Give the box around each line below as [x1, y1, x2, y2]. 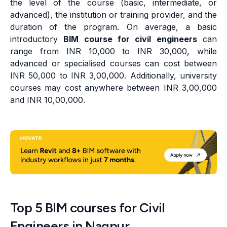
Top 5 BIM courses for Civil [10, 200, 165, 216]
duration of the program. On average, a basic [10, 22, 217, 32]
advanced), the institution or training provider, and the [10, 10, 217, 20]
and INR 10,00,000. [10, 95, 85, 105]
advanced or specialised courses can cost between [10, 58, 217, 69]
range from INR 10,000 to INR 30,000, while [10, 46, 217, 57]
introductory [10, 34, 64, 45]
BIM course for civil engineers [63, 34, 197, 45]
